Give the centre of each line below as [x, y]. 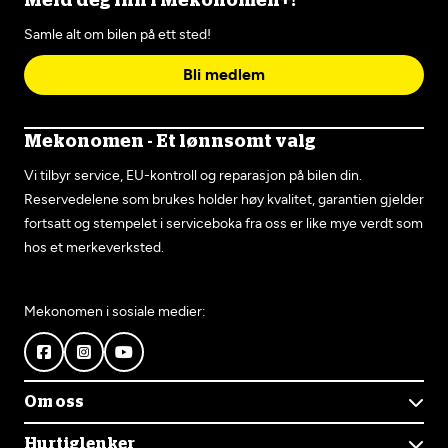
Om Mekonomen [85, 433]
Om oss [54, 402]
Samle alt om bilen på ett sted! [117, 34]
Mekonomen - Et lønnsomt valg [170, 142]
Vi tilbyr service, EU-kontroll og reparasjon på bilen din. [193, 175]
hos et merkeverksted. [94, 247]
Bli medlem [224, 74]
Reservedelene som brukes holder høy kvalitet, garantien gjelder [224, 199]
